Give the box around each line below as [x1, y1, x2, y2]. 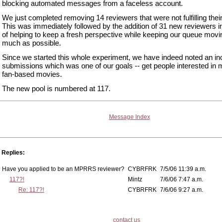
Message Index [109, 113, 150, 120]
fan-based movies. [2, 70, 62, 78]
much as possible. [2, 39, 61, 47]
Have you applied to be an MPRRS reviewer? [2, 166, 124, 172]
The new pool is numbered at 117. [2, 84, 111, 93]
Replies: [1, 149, 25, 156]
